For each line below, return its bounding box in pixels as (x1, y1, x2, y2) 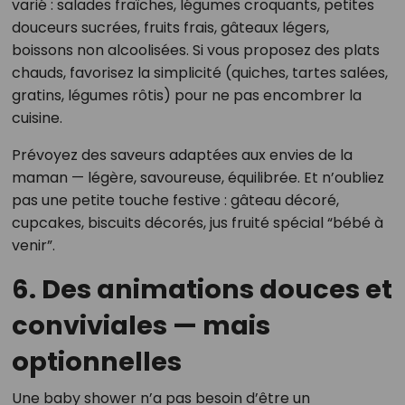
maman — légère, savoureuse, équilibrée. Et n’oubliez (11, 167, 384, 188)
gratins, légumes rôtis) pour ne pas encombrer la (11, 85, 362, 106)
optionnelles (11, 344, 182, 380)
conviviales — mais (11, 307, 270, 344)
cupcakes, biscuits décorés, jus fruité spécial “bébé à (11, 212, 383, 233)
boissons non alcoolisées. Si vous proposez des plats (11, 40, 380, 61)
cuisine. (11, 108, 62, 128)
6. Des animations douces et (11, 271, 392, 307)
